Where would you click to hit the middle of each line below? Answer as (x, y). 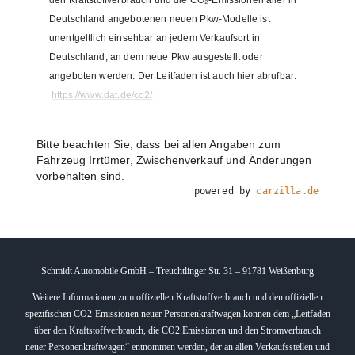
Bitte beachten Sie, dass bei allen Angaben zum (158, 145)
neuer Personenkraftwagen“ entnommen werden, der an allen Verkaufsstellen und (177, 347)
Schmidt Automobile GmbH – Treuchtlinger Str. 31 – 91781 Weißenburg (177, 271)
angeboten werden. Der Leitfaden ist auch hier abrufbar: (173, 76)
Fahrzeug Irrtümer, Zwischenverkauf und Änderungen (174, 160)
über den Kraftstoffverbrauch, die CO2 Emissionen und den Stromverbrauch (177, 331)
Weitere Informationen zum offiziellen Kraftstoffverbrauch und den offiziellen (177, 298)
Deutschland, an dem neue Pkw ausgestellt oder (156, 57)
